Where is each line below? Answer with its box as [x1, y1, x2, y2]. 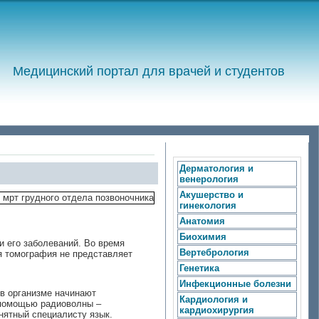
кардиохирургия [179, 305, 254, 315]
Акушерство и [179, 189, 244, 200]
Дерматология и [179, 163, 253, 174]
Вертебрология [179, 247, 249, 258]
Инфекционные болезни [179, 278, 291, 289]
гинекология [179, 200, 236, 211]
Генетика [179, 263, 219, 273]
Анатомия [179, 216, 225, 226]
